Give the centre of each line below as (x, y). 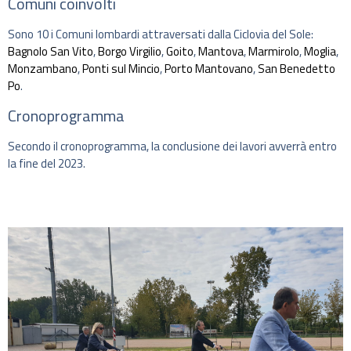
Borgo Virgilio (130, 52)
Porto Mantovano (209, 69)
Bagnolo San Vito (51, 52)
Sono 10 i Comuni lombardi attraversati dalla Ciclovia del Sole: (161, 34)
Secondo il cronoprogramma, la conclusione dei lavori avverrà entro (172, 146)
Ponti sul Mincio (121, 69)
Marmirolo (274, 52)
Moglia (320, 52)
